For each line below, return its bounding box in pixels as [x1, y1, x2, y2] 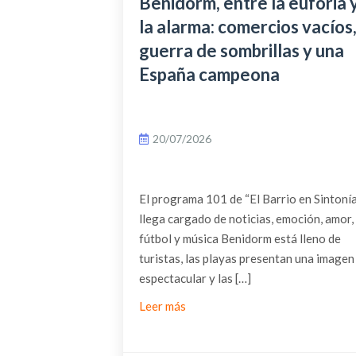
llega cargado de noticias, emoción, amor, [138, 211, 354, 226]
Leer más [138, 299, 186, 314]
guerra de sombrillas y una [138, 40, 344, 62]
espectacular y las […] [138, 271, 251, 286]
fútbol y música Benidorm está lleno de [138, 231, 341, 246]
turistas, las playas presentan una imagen [138, 251, 354, 266]
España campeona [138, 64, 280, 86]
